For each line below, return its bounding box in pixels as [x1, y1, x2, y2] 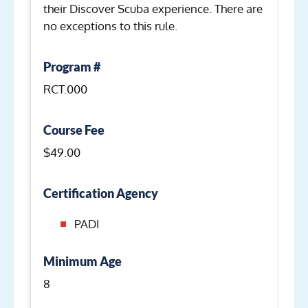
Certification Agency [43, 185, 158, 201]
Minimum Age [43, 253, 122, 269]
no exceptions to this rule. [43, 18, 177, 33]
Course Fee [43, 122, 104, 137]
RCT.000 [43, 81, 87, 96]
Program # [43, 58, 100, 74]
